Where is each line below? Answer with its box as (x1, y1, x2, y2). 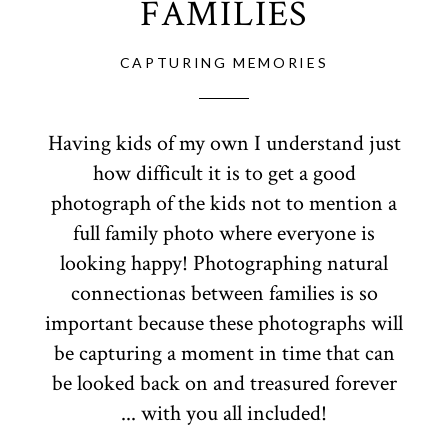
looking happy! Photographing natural (60, 249, 388, 279)
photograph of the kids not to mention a (51, 189, 397, 219)
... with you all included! (121, 399, 327, 429)
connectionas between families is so (70, 279, 378, 309)
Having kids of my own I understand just (47, 129, 401, 159)
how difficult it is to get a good (92, 159, 356, 189)
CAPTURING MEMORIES (119, 53, 329, 71)
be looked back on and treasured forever (51, 369, 397, 399)
